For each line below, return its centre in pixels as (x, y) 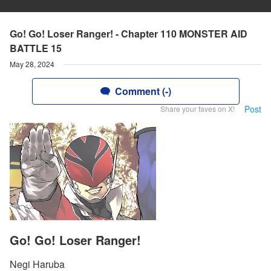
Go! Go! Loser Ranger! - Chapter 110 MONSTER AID (129, 34)
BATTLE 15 (36, 48)
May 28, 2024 (32, 64)
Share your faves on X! (198, 109)
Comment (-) (143, 91)
